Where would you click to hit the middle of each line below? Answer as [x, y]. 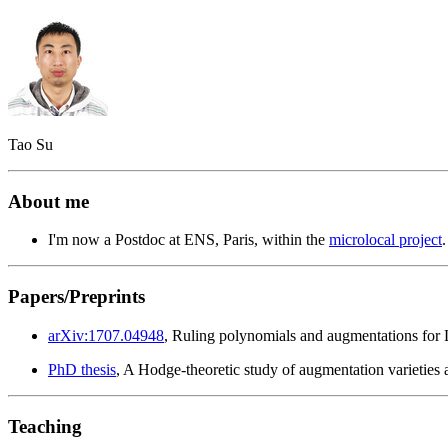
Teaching [45, 426]
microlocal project [385, 240]
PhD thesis [82, 369]
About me [48, 201]
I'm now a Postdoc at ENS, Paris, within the [188, 240]
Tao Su [30, 144]
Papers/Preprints [76, 297]
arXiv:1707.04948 [106, 335]
